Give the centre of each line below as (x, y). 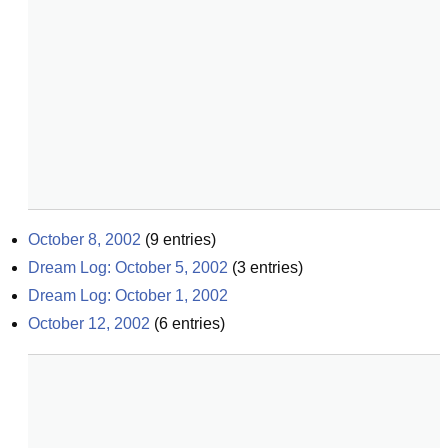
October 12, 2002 (89, 323)
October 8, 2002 (84, 239)
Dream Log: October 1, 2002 (128, 295)
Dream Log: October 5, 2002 (128, 267)
